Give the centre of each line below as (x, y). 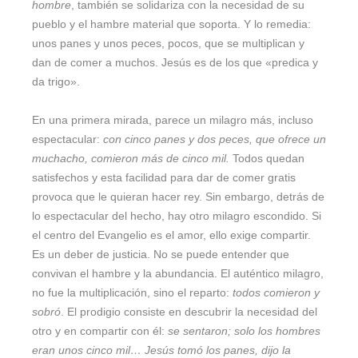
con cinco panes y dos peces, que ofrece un (215, 139)
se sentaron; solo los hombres (244, 331)
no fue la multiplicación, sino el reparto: (132, 292)
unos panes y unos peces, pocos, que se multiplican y (168, 43)
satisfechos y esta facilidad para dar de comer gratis (164, 177)
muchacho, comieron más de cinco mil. (131, 158)
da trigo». (56, 82)
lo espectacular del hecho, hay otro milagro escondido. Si (177, 216)
